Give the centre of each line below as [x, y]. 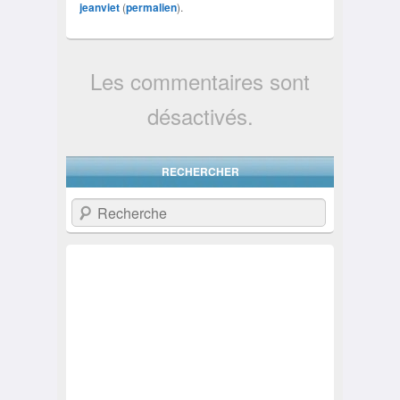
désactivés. [200, 116]
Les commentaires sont [200, 81]
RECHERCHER [200, 172]
